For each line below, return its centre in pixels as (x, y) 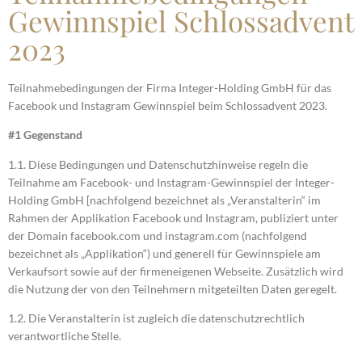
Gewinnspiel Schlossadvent (181, 21)
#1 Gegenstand (45, 135)
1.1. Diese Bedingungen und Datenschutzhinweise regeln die (158, 164)
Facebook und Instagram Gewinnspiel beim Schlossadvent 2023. (168, 105)
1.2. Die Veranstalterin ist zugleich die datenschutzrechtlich (156, 318)
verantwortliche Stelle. (65, 336)
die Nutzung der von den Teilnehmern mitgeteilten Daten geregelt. (173, 288)
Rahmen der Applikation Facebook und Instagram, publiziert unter (173, 217)
